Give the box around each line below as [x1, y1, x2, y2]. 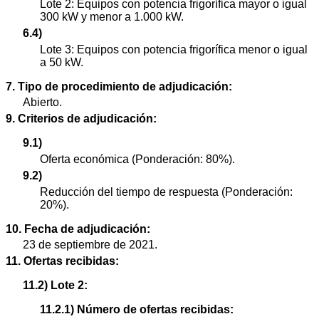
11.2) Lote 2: [23, 279, 88, 292]
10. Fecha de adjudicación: [6, 222, 150, 235]
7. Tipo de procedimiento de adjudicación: [6, 80, 232, 93]
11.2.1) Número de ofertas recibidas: [40, 303, 234, 316]
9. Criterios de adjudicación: [6, 113, 157, 125]
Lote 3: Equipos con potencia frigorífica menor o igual [40, 43, 308, 56]
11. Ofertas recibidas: [6, 255, 119, 268]
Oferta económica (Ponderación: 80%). [40, 153, 235, 166]
